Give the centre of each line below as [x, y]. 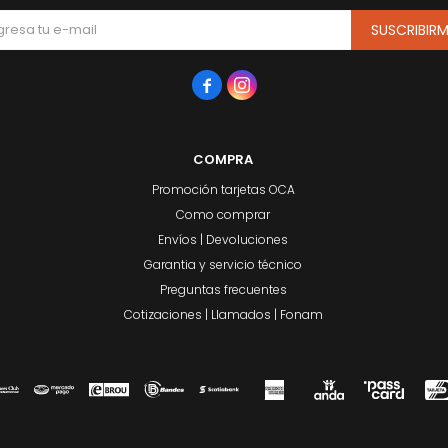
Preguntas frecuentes [223, 289]
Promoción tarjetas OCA [223, 189]
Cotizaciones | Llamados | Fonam [223, 314]
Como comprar [223, 214]
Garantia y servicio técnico [223, 264]
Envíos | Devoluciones [223, 239]
